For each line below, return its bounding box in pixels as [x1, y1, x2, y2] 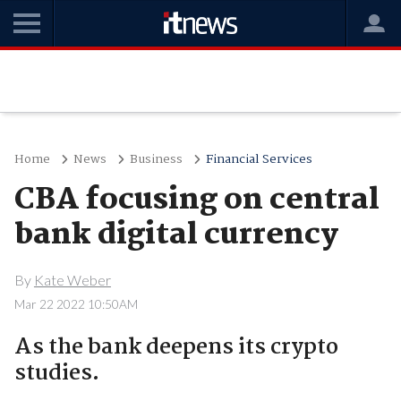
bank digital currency [13, 211, 338, 260]
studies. [13, 355, 99, 391]
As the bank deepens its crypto [13, 329, 338, 365]
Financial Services [205, 149, 312, 169]
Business [129, 149, 183, 169]
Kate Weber [33, 270, 111, 288]
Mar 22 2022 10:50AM [13, 296, 138, 311]
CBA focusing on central [13, 176, 380, 225]
